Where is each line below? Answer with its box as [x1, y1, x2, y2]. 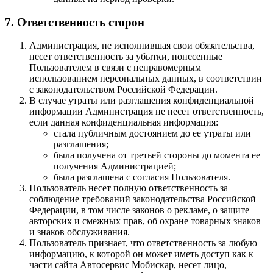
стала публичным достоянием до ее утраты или [54, 128, 251, 139]
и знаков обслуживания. [29, 227, 130, 238]
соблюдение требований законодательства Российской [29, 194, 256, 205]
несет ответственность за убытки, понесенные [29, 51, 222, 62]
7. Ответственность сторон [5, 15, 144, 29]
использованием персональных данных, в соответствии [29, 73, 262, 84]
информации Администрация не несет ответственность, [29, 106, 264, 117]
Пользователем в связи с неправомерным [29, 62, 201, 73]
